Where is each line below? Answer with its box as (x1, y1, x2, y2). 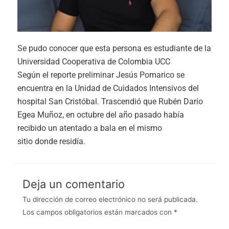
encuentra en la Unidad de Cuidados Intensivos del (17, 83, 199, 94)
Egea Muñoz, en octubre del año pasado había (17, 110, 184, 120)
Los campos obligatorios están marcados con (22, 208, 174, 217)
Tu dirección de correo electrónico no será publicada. (22, 195, 198, 204)
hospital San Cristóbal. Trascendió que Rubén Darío (17, 97, 203, 107)
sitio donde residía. (17, 136, 85, 147)
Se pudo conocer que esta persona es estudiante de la (17, 43, 211, 54)
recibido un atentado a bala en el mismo (17, 123, 162, 133)
